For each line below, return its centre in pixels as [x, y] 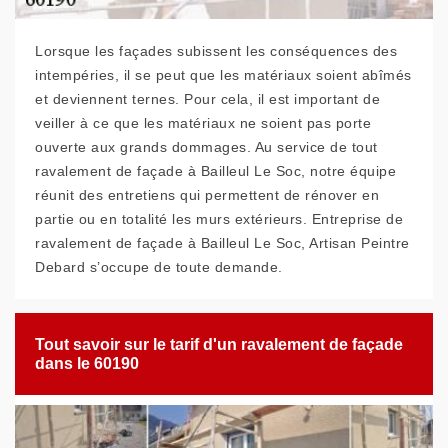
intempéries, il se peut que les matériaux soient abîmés [223, 75]
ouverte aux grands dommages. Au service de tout [206, 147]
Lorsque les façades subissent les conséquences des [216, 51]
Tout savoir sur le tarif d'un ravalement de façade [219, 344]
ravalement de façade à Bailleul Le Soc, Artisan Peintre [222, 243]
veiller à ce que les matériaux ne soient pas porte [203, 123]
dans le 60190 [87, 363]
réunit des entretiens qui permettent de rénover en [207, 195]
